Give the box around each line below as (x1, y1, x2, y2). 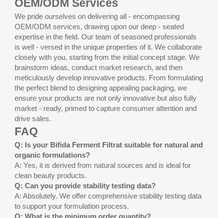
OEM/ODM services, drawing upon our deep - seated (15, 22, 184, 31)
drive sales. (15, 114, 51, 123)
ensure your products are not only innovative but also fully (15, 93, 197, 102)
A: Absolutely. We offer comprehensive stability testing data (15, 191, 201, 200)
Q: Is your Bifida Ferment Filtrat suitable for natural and (15, 140, 203, 149)
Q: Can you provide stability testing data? (15, 181, 156, 190)
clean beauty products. (15, 171, 87, 180)
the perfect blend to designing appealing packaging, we (15, 83, 187, 92)
